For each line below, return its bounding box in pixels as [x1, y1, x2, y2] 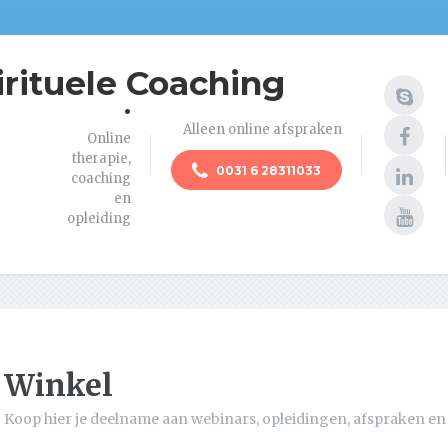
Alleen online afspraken [183, 120, 342, 138]
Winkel [4, 366, 113, 404]
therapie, [72, 150, 131, 167]
